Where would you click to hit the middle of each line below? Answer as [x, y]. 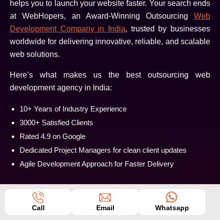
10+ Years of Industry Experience [73, 109]
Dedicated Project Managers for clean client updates [103, 150]
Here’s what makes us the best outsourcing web [110, 75]
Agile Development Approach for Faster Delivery [97, 164]
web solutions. [35, 55]
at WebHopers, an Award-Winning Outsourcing [102, 16]
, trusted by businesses [168, 29]
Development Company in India [68, 29]
